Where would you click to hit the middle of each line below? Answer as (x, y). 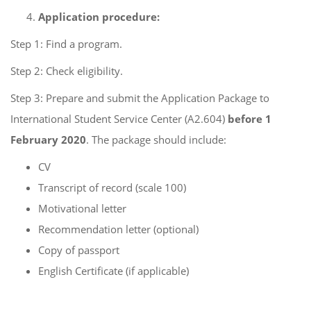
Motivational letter (82, 208)
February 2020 (48, 140)
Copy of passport (79, 250)
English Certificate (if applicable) (114, 271)
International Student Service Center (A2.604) (119, 119)
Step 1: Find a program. (66, 44)
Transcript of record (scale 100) (112, 187)
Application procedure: (99, 17)
